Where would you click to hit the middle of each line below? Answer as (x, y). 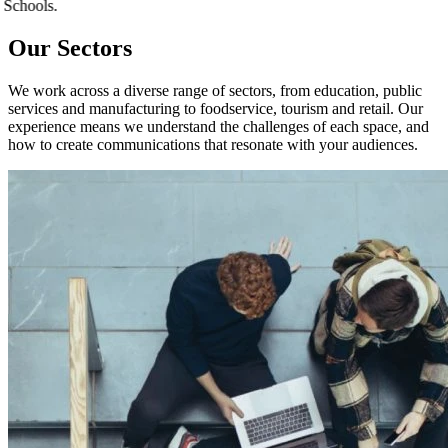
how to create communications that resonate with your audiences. (213, 144)
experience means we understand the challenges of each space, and (218, 126)
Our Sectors (70, 47)
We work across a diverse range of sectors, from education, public (215, 90)
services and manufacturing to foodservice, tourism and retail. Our (215, 108)
